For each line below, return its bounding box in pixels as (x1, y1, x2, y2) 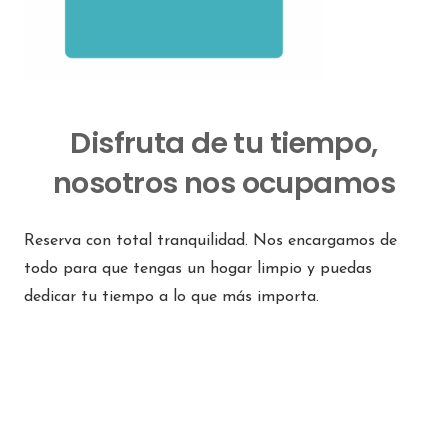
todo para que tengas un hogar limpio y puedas (24, 261, 372, 278)
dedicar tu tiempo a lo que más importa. (24, 289, 319, 306)
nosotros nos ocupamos (53, 163, 395, 204)
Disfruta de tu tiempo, (70, 123, 378, 164)
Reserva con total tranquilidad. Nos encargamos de (24, 233, 397, 250)
